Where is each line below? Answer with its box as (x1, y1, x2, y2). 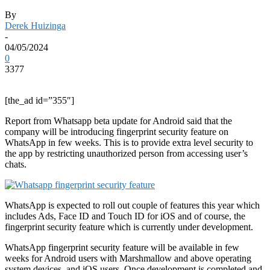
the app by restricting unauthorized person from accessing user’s (5, 148, 248, 159)
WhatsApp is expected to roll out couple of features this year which (5, 199, 260, 210)
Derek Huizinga (5, 20, 66, 31)
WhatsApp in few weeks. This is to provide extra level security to (5, 137, 253, 148)
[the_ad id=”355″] (5, 95, 74, 105)
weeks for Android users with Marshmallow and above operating (5, 253, 251, 263)
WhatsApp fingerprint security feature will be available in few (5, 242, 239, 253)
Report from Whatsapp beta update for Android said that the (5, 115, 232, 126)
